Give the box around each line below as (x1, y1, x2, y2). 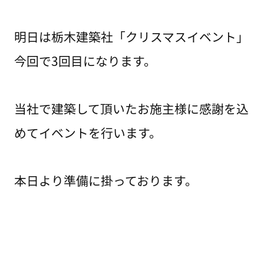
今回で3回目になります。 (14, 52, 156, 70)
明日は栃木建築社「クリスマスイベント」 (14, 28, 249, 45)
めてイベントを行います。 (14, 124, 161, 141)
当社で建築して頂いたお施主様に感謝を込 (14, 100, 249, 117)
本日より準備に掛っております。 (14, 171, 197, 189)
